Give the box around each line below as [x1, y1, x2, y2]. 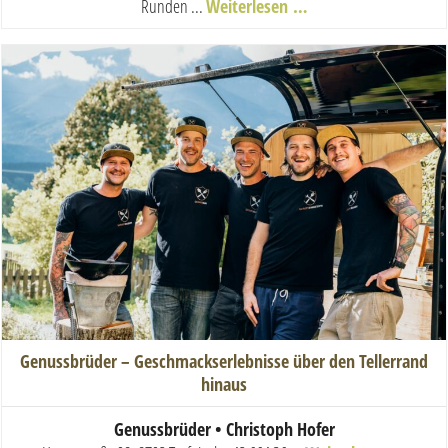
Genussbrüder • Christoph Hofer [113, 417, 335, 442]
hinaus [201, 372, 247, 397]
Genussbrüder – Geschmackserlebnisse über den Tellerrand [20, 349, 428, 374]
